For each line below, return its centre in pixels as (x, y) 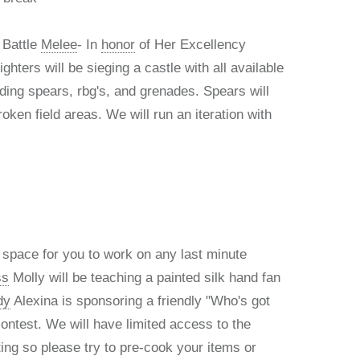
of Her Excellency (191, 44)
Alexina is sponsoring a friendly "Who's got (141, 301)
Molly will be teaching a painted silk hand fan (145, 277)
